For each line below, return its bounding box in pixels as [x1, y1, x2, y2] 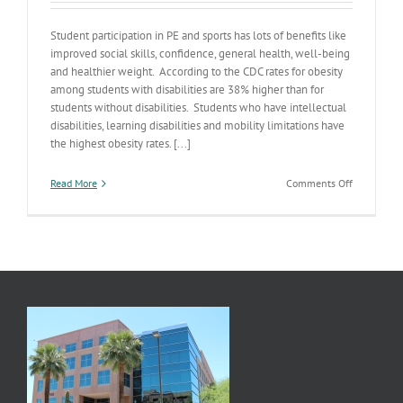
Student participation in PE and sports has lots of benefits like [50, 28, 346, 43]
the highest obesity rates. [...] [50, 136, 191, 151]
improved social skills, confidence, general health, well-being [50, 46, 350, 61]
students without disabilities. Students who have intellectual [50, 100, 346, 115]
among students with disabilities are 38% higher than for [50, 82, 324, 97]
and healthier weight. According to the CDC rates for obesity [50, 64, 343, 79]
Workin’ [352, 192, 385, 205]
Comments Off [286, 176, 353, 190]
